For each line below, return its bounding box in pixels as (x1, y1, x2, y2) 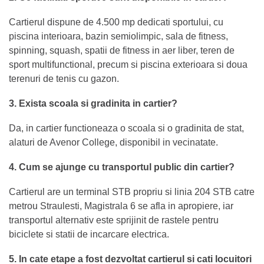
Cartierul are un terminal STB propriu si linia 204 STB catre (9, 186, 255, 197)
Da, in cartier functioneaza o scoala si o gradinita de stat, (9, 123, 244, 133)
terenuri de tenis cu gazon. (9, 73, 119, 84)
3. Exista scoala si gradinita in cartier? (9, 98, 177, 108)
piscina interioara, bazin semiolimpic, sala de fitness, (9, 31, 228, 41)
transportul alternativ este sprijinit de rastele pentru (9, 214, 219, 225)
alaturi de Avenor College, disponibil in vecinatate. (9, 137, 218, 147)
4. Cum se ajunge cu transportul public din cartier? (9, 161, 235, 172)
